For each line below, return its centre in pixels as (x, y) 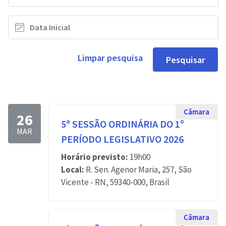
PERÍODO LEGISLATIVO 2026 (122, 139)
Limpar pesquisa (110, 58)
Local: (73, 169)
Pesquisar (185, 60)
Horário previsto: (95, 157)
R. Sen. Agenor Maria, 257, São (138, 169)
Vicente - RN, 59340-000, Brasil (115, 182)
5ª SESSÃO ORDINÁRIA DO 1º (123, 124)
